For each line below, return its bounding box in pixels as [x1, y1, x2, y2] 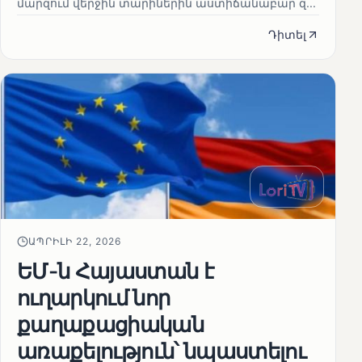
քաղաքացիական [17, 311, 204, 338]
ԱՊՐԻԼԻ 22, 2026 [28, 235, 122, 248]
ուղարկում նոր [17, 284, 170, 311]
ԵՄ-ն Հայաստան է [17, 258, 214, 284]
